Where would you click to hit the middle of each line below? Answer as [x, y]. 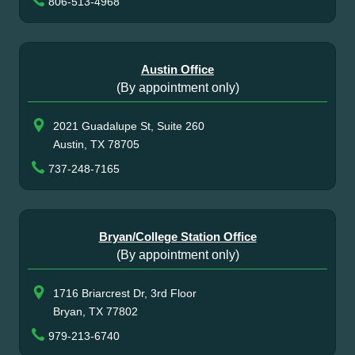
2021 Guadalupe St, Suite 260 [129, 126]
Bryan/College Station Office [177, 236]
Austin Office [177, 69]
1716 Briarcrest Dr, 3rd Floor [125, 293]
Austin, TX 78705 [96, 144]
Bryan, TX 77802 [95, 311]
